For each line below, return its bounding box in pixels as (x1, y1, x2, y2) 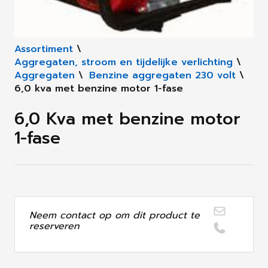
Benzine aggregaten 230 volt (89, 68, 236, 83)
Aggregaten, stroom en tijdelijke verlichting (14, 55, 233, 70)
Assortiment (14, 42, 73, 57)
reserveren (29, 219, 80, 234)
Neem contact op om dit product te (29, 208, 200, 223)
